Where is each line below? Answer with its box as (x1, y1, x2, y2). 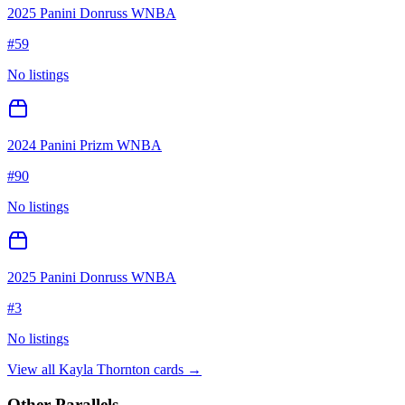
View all (7, 362, 59, 378)
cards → (150, 362, 202, 378)
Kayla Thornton (59, 362, 150, 378)
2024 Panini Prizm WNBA (7, 137, 162, 154)
